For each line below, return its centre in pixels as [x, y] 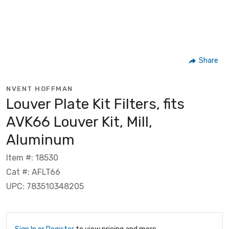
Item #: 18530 [32, 157]
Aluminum [40, 140]
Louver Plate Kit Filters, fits [95, 104]
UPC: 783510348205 [45, 186]
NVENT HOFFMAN [40, 88]
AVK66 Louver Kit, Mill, [79, 122]
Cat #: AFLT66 [33, 172]
